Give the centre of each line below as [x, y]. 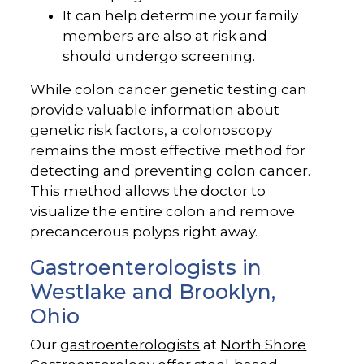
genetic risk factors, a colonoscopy [152, 130]
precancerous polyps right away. [144, 232]
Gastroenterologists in [146, 268]
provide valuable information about [155, 110]
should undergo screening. [159, 56]
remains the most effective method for [168, 151]
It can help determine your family [181, 16]
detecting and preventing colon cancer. [171, 171]
